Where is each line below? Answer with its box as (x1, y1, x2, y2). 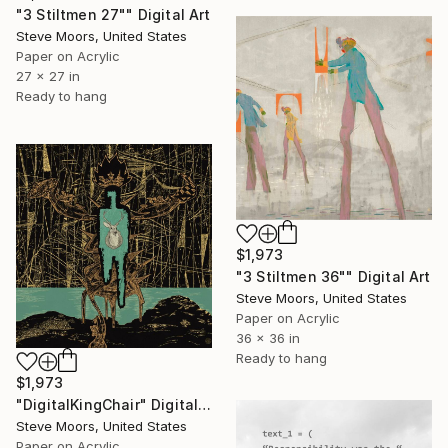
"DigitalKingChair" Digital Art (198, 395, 212, 413)
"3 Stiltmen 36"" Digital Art (236, 267, 431, 285)
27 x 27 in (16, 67, 80, 84)
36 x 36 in (236, 329, 300, 346)
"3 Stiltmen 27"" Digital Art (16, 5, 211, 23)
